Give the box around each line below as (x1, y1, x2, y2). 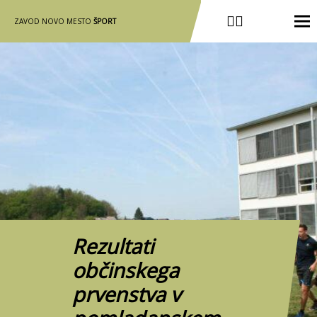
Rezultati (71, 232, 154, 260)
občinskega (71, 256, 179, 284)
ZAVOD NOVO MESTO (14, 16, 93, 26)
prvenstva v (71, 280, 180, 308)
